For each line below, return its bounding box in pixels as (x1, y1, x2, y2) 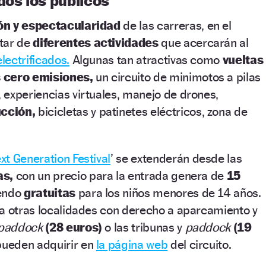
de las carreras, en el (120, 17, 232, 33)
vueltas (222, 52, 264, 67)
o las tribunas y (102, 219, 185, 235)
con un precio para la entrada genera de (15, 167, 227, 183)
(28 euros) (45, 219, 102, 235)
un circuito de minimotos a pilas (93, 69, 261, 84)
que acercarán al (161, 34, 249, 50)
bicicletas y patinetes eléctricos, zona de (38, 103, 248, 119)
